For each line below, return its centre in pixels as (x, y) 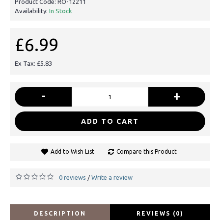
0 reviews (72, 177)
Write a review (112, 177)
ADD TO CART (110, 121)
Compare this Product (146, 151)
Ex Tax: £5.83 (33, 63)
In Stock (61, 11)
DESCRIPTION (60, 213)
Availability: (32, 11)
